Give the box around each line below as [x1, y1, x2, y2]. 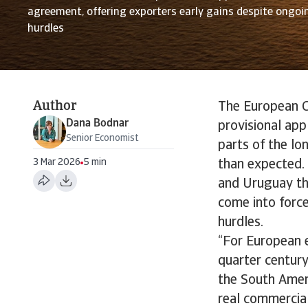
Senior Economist [66, 133, 139, 144]
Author [33, 100, 77, 113]
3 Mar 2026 [33, 157, 80, 168]
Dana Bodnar [66, 118, 129, 129]
